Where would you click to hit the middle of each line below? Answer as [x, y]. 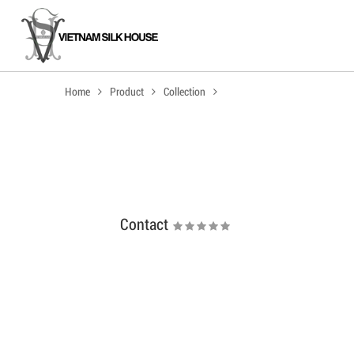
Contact [144, 224]
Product [127, 91]
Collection [185, 91]
